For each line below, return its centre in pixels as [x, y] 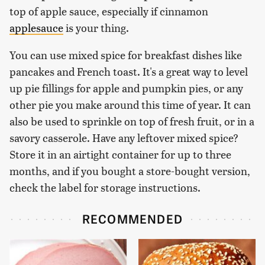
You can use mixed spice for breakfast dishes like [126, 54]
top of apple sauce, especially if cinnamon [109, 11]
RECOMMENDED [132, 218]
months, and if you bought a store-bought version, [130, 170]
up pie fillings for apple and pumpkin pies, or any [126, 88]
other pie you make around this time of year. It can [130, 104]
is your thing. [96, 27]
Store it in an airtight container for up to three [120, 154]
